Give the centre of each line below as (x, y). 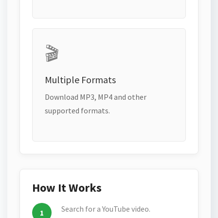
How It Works (67, 188)
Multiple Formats (80, 80)
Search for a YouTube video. (106, 209)
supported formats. (77, 110)
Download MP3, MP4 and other (96, 97)
